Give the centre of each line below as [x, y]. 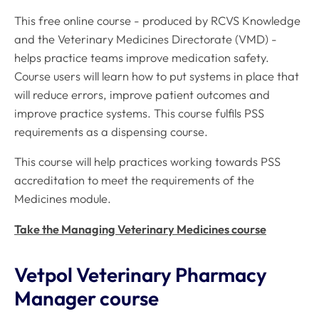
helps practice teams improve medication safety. [142, 57]
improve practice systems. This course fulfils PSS [139, 113]
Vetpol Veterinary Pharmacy [141, 275]
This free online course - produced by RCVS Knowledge [157, 20]
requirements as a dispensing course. [111, 131]
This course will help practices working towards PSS [147, 162]
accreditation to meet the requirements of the [134, 181]
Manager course [87, 298]
